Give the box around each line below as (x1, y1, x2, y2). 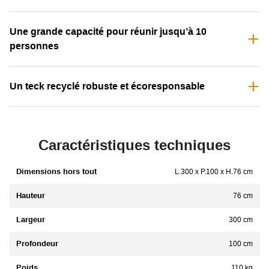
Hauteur (16, 190, 45, 200)
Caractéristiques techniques (38, 136, 231, 153)
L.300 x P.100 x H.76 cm (175, 167, 253, 176)
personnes (10, 40, 59, 51)
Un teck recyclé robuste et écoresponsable (10, 80, 205, 91)
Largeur (16, 214, 45, 224)
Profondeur (16, 238, 58, 248)
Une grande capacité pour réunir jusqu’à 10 (10, 26, 207, 37)
